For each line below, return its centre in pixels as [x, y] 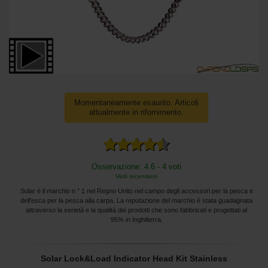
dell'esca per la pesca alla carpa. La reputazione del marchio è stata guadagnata [136, 200]
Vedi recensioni [136, 176]
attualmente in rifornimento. [136, 112]
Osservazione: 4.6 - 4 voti [136, 166]
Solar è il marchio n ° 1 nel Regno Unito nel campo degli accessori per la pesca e [136, 191]
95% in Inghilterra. [136, 219]
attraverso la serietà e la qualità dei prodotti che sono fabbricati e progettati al [136, 210]
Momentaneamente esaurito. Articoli [136, 103]
